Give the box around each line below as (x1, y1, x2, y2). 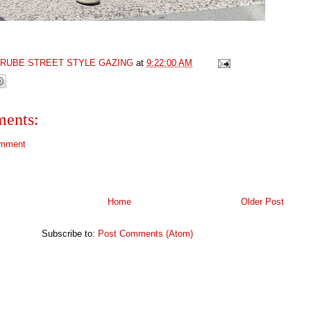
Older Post (241, 196, 284, 207)
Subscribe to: (42, 228, 98, 239)
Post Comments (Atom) (98, 228, 193, 239)
